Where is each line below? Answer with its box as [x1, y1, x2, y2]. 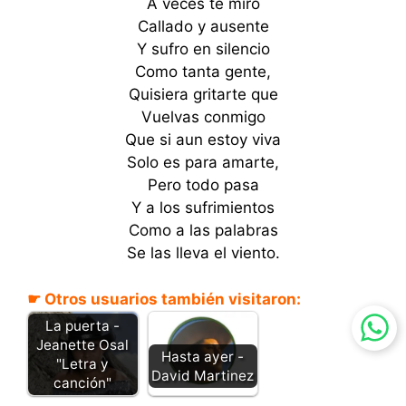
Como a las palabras [128, 221, 278, 239]
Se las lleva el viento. [126, 244, 280, 262]
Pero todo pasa [147, 176, 259, 194]
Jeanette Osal [36, 335, 130, 353]
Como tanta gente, [135, 63, 271, 81]
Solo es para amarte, [127, 153, 279, 171]
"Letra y [56, 354, 110, 372]
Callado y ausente [137, 17, 269, 35]
